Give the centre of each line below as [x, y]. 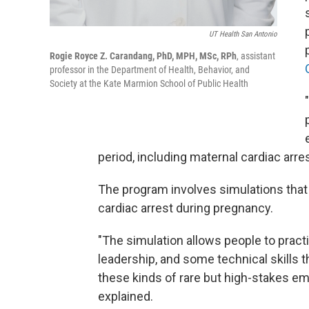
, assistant [256, 56]
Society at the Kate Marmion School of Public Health [149, 83]
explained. [126, 296]
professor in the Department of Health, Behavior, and [150, 70]
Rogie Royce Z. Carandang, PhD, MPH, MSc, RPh [143, 56]
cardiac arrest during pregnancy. [186, 208]
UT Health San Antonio [243, 34]
